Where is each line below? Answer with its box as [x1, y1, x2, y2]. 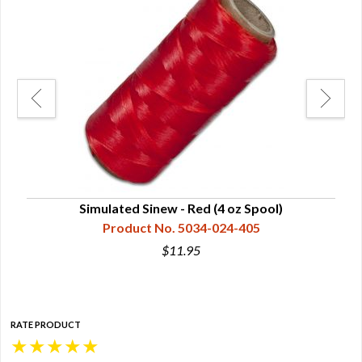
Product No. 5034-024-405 [102, 220, 260, 236]
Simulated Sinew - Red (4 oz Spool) [79, 200, 283, 217]
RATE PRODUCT [11, 319, 81, 330]
